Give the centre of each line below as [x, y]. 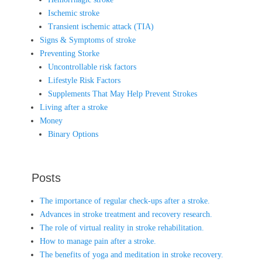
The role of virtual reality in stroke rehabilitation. [122, 227]
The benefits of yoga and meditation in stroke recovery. [132, 254]
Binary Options [73, 134]
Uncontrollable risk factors [92, 67]
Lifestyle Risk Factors [84, 80]
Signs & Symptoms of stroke [88, 40]
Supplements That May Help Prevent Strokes [123, 94]
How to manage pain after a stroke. [98, 241]
